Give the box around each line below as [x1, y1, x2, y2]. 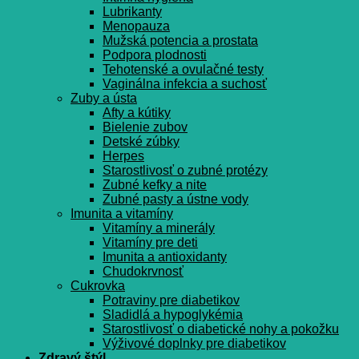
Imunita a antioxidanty [103, 250, 227, 264]
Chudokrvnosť [103, 264, 184, 279]
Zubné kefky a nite [103, 178, 207, 192]
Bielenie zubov [103, 120, 188, 135]
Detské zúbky [103, 135, 179, 149]
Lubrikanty [103, 5, 162, 19]
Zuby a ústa [71, 91, 137, 106]
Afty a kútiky [103, 106, 171, 120]
